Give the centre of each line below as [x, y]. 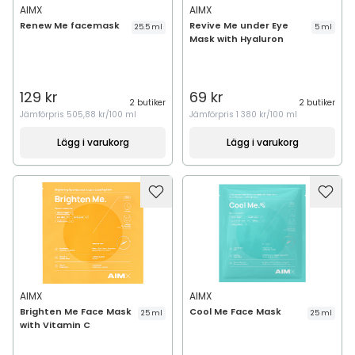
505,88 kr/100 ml [101, 115]
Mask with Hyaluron [237, 39]
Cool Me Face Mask [235, 311]
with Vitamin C [55, 325]
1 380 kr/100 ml [267, 115]
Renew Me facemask [70, 25]
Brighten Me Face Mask [76, 311]
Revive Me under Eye [239, 25]
